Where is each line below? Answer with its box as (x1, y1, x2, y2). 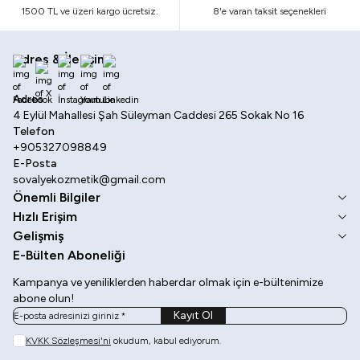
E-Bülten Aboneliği (13, 247, 125, 263)
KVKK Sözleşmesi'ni (26, 335, 111, 346)
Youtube (90, 80, 135, 94)
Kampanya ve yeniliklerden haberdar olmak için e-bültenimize (13, 276, 323, 289)
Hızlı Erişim (13, 209, 77, 224)
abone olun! (13, 292, 74, 305)
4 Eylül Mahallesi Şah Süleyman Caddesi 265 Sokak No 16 (13, 108, 304, 122)
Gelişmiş (13, 228, 63, 243)
